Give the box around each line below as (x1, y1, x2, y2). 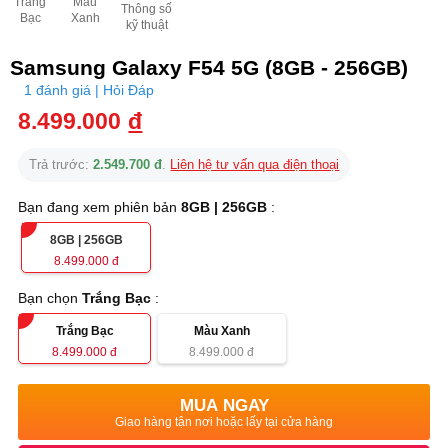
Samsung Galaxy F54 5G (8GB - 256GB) (10, 56, 408, 79)
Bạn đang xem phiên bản (18, 199, 182, 215)
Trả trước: (29, 157, 94, 172)
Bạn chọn (18, 290, 83, 306)
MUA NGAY (179, 396, 269, 415)
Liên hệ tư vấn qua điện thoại (170, 157, 340, 172)
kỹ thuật (125, 18, 168, 32)
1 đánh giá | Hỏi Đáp (24, 81, 154, 98)
